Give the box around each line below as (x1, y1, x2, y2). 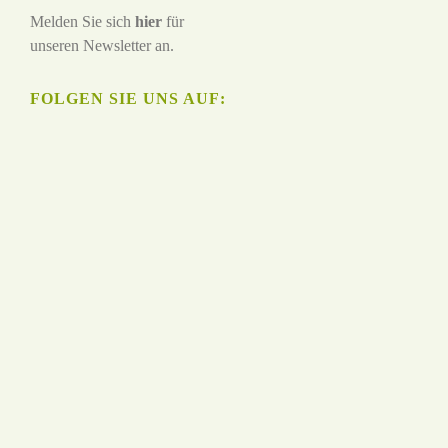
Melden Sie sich (30, 13, 135, 31)
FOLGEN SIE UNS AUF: (30, 90, 226, 108)
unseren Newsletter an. (30, 37, 174, 55)
